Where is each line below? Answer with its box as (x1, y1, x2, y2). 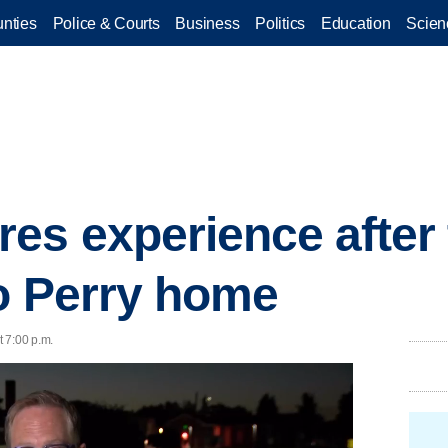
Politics (255, 14, 305, 32)
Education (321, 14, 391, 32)
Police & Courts (52, 14, 160, 32)
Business (175, 14, 240, 32)
